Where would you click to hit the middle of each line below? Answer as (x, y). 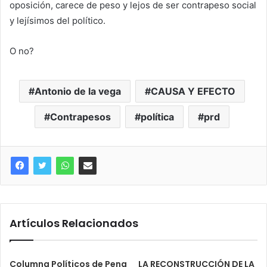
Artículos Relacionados (74, 223)
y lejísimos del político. (58, 21)
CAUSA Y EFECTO (193, 91)
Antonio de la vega (78, 91)
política (157, 117)
